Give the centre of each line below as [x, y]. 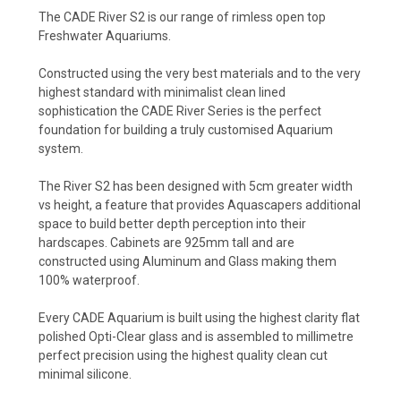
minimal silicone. [85, 374]
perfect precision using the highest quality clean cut [183, 355]
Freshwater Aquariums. [105, 35]
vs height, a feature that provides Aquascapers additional [200, 205]
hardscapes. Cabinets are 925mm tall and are [166, 242]
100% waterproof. [89, 280]
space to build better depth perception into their [172, 223]
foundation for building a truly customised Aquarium [186, 129]
